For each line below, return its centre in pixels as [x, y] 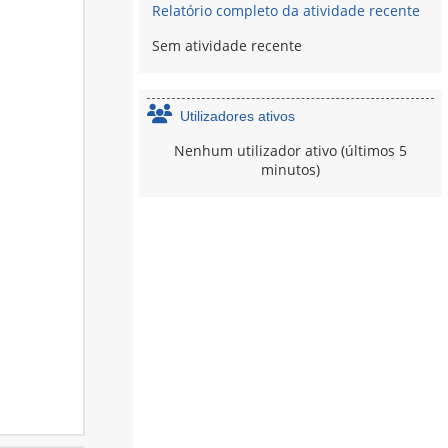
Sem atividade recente [227, 46]
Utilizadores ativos [238, 116]
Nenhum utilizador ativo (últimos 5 [290, 151]
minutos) [290, 170]
